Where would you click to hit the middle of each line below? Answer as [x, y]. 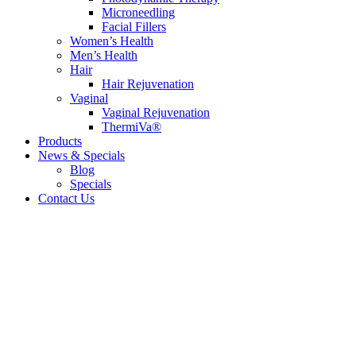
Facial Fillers [134, 27]
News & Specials [81, 155]
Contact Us [66, 198]
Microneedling [138, 12]
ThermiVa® [132, 127]
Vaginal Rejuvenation [156, 112]
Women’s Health [112, 41]
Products [60, 141]
